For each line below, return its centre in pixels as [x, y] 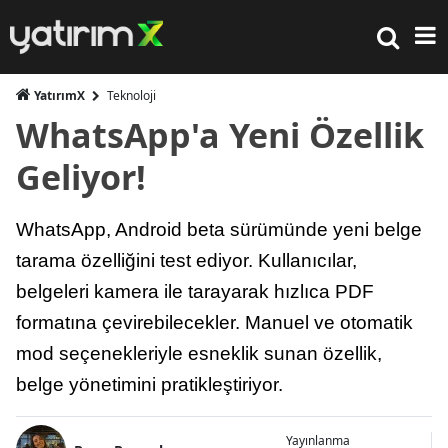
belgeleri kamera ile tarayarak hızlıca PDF [195, 291]
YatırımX [59, 95]
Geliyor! [81, 177]
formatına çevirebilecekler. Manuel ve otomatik [214, 322]
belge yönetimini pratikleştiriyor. [149, 384]
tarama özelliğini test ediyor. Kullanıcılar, [186, 260]
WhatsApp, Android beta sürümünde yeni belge [219, 229]
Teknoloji [131, 95]
